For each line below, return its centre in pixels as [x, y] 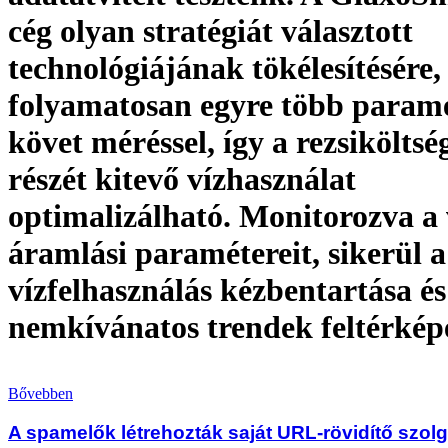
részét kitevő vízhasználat [182, 179]
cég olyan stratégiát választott [210, 31]
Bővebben [40, 394]
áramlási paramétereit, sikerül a [227, 253]
